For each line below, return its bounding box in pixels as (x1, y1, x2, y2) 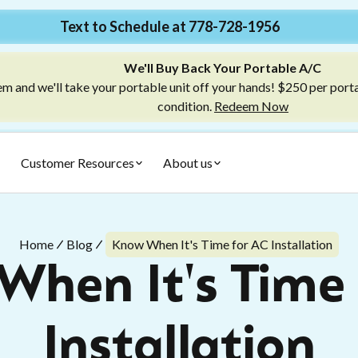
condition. (157, 98, 214, 113)
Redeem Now (213, 98, 288, 113)
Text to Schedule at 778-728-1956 (59, 18, 280, 35)
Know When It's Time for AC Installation (112, 237, 332, 252)
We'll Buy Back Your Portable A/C (124, 60, 322, 75)
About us (163, 154, 213, 170)
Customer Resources (21, 154, 134, 170)
